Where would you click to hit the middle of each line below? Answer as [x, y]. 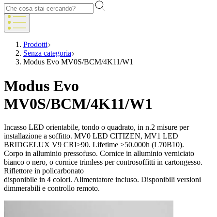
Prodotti [35, 45]
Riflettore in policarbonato [44, 171]
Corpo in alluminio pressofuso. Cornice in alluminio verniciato [99, 154]
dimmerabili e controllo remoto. [52, 188]
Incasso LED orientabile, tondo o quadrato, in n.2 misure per [96, 127]
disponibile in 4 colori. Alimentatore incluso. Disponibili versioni [102, 180]
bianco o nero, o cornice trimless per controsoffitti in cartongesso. [103, 162]
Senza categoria [47, 53]
